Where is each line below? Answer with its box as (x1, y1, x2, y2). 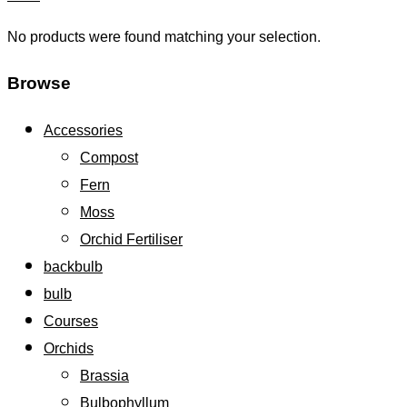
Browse (7, 68, 71, 100)
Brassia (80, 362, 129, 389)
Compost (80, 144, 138, 171)
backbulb (44, 253, 103, 280)
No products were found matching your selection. (7, 24, 321, 51)
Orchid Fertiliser (80, 225, 183, 253)
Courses (44, 307, 98, 334)
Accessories (44, 116, 123, 144)
